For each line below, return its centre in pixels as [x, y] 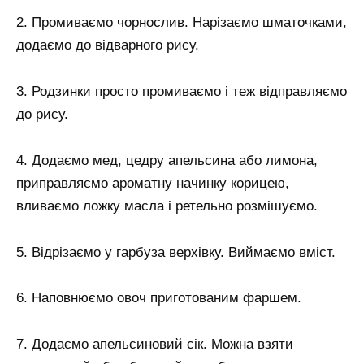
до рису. [42, 114]
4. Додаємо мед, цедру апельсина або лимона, [167, 160]
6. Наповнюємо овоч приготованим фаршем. [159, 298]
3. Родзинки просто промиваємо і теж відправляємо [182, 91]
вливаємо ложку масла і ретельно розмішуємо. [167, 206]
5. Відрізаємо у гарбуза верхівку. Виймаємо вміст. [176, 252]
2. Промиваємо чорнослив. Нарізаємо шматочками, [182, 22]
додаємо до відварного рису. [108, 45]
